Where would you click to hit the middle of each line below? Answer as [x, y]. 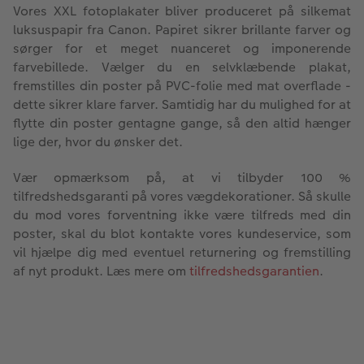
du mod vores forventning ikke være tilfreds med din [182, 214]
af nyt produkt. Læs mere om [101, 271]
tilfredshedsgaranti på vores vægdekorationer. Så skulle [182, 196]
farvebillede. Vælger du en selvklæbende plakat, [182, 67]
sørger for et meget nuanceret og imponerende [182, 48]
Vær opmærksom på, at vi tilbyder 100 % [182, 177]
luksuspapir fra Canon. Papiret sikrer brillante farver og [182, 29]
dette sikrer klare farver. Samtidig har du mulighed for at [182, 104]
